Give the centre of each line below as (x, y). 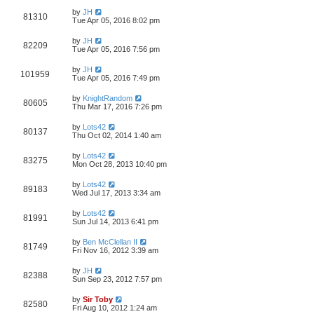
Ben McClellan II (110, 242)
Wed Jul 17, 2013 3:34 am (116, 193)
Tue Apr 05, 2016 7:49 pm (116, 78)
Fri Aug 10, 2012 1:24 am (115, 308)
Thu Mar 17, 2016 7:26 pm (117, 107)
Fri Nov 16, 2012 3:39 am (115, 250)
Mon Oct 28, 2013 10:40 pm (120, 164)
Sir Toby (98, 299)
